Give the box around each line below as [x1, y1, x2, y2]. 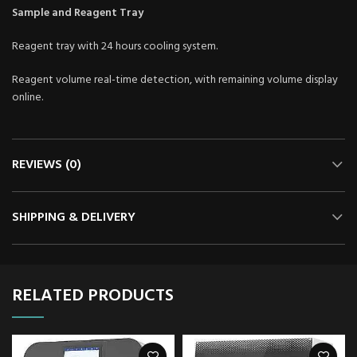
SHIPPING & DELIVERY [12, 206, 135, 228]
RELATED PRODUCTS [12, 281, 174, 310]
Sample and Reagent [12, 3, 117, 22]
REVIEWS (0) [12, 154, 81, 175]
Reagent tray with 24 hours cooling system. [12, 37, 218, 56]
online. [12, 88, 43, 107]
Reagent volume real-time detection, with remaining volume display [12, 70, 338, 89]
